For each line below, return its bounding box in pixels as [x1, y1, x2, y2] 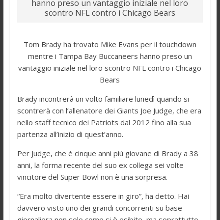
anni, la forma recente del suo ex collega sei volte [17, 160, 184, 170]
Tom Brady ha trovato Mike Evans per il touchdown [23, 39, 196, 49]
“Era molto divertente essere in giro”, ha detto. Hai [17, 191, 189, 201]
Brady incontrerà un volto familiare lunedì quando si [17, 93, 189, 104]
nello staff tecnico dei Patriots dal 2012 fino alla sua [17, 117, 191, 127]
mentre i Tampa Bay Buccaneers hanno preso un [27, 51, 192, 61]
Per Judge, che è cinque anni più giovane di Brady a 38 [17, 148, 198, 158]
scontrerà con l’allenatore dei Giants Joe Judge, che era [17, 105, 201, 115]
